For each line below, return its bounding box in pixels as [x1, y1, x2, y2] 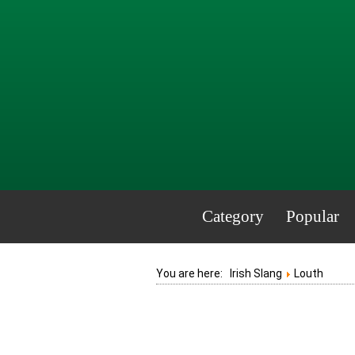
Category [201, 207, 264, 226]
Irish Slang [230, 267, 282, 280]
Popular [285, 207, 339, 226]
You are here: [156, 267, 230, 280]
